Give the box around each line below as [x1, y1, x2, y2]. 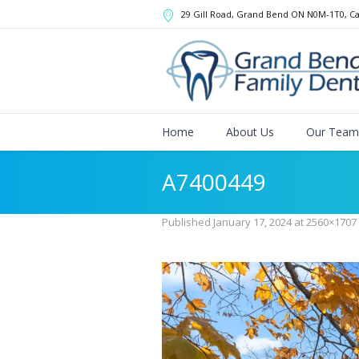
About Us [226, 124, 274, 139]
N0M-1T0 [307, 8, 345, 20]
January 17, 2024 [213, 215, 292, 229]
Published [162, 215, 213, 229]
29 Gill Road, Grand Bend [181, 8, 288, 20]
